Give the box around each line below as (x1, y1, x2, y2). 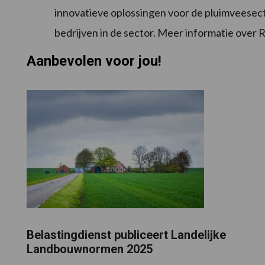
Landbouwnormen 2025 (26, 241, 153, 256)
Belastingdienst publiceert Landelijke (26, 227, 226, 242)
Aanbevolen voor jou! (26, 53, 161, 70)
